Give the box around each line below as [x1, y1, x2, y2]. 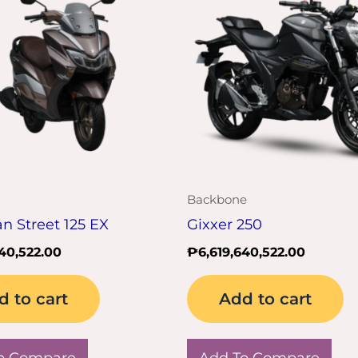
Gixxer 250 [187, 215, 262, 233]
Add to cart [219, 288, 312, 308]
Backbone [187, 192, 247, 208]
